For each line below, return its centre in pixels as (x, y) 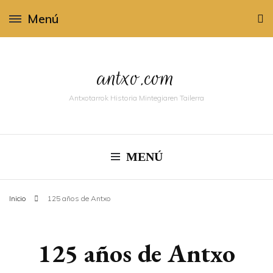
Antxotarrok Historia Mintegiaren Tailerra (136, 98)
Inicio (18, 198)
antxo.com (136, 78)
